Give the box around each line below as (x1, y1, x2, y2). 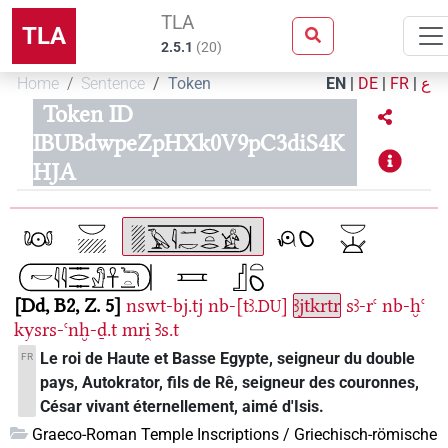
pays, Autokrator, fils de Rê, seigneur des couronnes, (40, 373, 420, 393)
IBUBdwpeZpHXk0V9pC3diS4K (33, 129, 344, 157)
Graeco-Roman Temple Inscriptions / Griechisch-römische (32, 424, 437, 444)
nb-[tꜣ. (208, 294, 258, 318)
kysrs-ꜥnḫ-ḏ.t (14, 318, 117, 342)
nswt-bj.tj (126, 294, 203, 318)
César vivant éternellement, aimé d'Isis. (40, 397, 325, 417)
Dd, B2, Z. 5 (21, 294, 114, 318)
